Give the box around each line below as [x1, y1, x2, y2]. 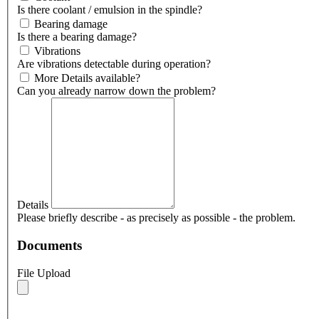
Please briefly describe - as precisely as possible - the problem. [17, 211, 296, 224]
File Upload [17, 266, 70, 279]
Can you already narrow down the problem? [17, 85, 216, 98]
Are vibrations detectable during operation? [17, 58, 211, 70]
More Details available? [34, 72, 140, 85]
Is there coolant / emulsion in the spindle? [17, 4, 202, 16]
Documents [17, 238, 82, 253]
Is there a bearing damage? [17, 31, 137, 43]
